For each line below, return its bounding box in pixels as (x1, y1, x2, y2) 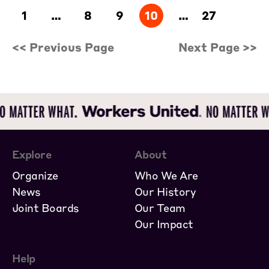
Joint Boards (12, 200, 79, 214)
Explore (12, 147, 52, 161)
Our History (134, 184, 196, 198)
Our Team (134, 200, 186, 214)
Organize (12, 168, 58, 182)
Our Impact (134, 216, 193, 231)
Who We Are (134, 168, 198, 182)
